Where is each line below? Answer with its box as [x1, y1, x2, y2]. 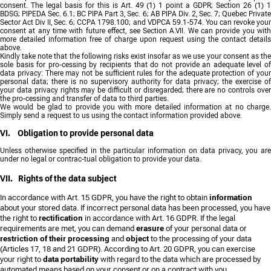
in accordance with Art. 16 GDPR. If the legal [83, 213, 235, 223]
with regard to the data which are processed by [99, 254, 261, 264]
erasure [136, 223, 164, 233]
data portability [43, 254, 99, 264]
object [126, 233, 149, 243]
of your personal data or [164, 223, 247, 233]
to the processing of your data [149, 233, 252, 243]
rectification [39, 213, 83, 223]
